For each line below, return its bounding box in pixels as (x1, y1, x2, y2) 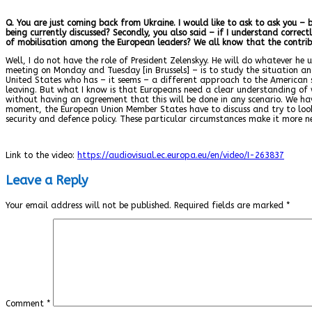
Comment (6, 298, 47, 309)
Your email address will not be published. (6, 200, 171, 210)
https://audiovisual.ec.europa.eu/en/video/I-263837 (77, 150, 284, 160)
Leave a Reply (6, 172, 88, 188)
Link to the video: (6, 150, 77, 160)
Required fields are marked (174, 200, 286, 210)
